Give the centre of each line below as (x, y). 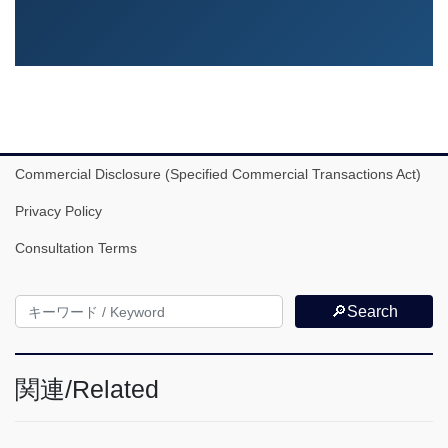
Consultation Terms (76, 247)
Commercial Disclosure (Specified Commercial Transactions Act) (218, 173)
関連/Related (87, 389)
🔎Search (364, 311)
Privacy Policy (58, 210)
